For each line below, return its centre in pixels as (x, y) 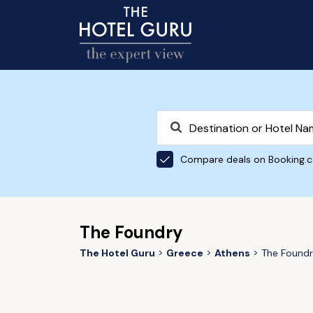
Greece (184, 253)
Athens (232, 253)
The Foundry (131, 232)
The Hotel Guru (117, 253)
